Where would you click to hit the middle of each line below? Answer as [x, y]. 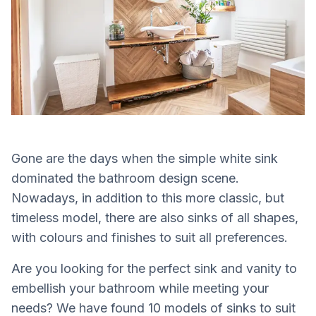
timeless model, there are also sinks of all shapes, [155, 217]
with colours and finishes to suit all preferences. [150, 237]
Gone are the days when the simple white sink [145, 158]
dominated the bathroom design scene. [125, 178]
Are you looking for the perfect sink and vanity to [154, 268]
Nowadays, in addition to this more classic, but [148, 197]
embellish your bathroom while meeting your [140, 288]
